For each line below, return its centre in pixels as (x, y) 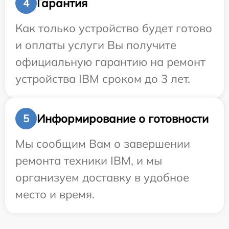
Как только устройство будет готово (114, 28)
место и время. (55, 194)
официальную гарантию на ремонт (110, 62)
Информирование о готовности (123, 118)
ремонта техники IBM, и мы (89, 161)
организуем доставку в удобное (102, 178)
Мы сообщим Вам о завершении (103, 144)
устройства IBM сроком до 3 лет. (103, 79)
